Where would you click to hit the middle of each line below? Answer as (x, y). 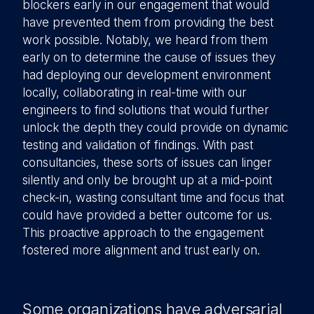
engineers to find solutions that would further (146, 110)
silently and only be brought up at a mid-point (147, 180)
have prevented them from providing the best (148, 22)
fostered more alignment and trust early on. (141, 250)
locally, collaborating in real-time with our (135, 93)
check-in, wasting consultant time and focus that (153, 198)
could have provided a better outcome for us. (147, 215)
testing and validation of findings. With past (138, 145)
